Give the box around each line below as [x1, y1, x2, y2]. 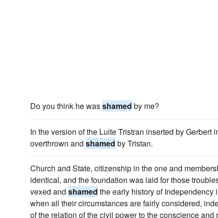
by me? [132, 100, 159, 111]
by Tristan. [115, 138, 153, 149]
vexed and [30, 186, 68, 197]
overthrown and [30, 138, 86, 149]
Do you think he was [30, 100, 102, 111]
